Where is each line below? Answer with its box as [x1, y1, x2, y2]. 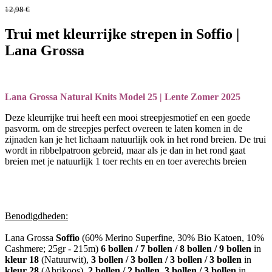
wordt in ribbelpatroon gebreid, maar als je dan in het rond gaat [5, 145, 245, 156]
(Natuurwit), [39, 254, 91, 265]
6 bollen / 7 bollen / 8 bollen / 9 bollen [101, 243, 251, 254]
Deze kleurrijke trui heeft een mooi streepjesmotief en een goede [5, 112, 250, 123]
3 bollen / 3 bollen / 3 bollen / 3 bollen [91, 254, 242, 265]
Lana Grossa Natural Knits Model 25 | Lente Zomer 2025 [5, 92, 240, 103]
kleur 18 [5, 254, 39, 265]
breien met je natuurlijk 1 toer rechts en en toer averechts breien [5, 156, 246, 167]
